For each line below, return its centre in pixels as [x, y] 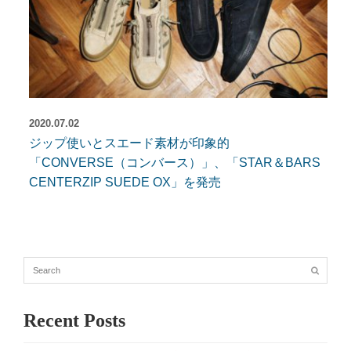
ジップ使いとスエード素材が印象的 [136, 143]
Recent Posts [74, 320]
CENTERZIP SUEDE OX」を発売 [125, 182]
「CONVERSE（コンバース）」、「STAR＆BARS [175, 162]
